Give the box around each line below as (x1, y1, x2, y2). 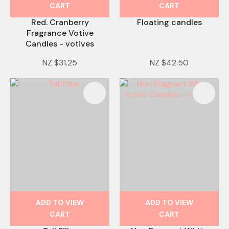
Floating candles (136, 17, 202, 28)
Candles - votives (26, 38, 94, 50)
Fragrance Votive (26, 28, 94, 39)
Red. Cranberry (31, 17, 89, 28)
